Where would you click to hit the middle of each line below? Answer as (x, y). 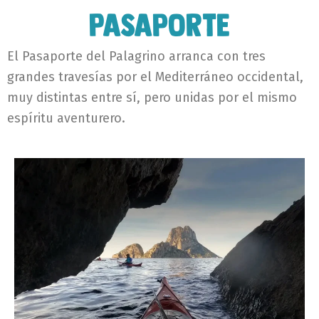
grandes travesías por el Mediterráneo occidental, (155, 77)
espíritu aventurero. (66, 118)
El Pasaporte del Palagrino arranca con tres (136, 56)
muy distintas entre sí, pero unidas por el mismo (152, 97)
